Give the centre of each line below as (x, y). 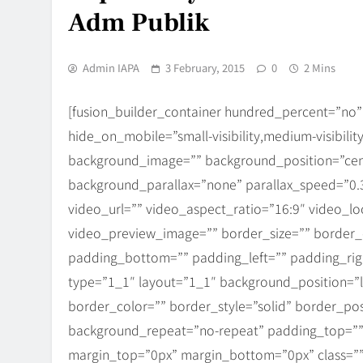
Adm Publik (139, 22)
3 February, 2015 (205, 67)
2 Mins (320, 67)
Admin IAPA (111, 67)
